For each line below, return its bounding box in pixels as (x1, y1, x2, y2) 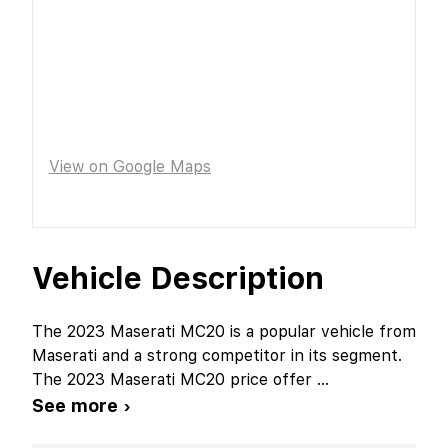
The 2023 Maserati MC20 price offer (32, 369, 317, 389)
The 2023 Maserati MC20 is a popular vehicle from (32, 321, 416, 341)
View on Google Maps (49, 156, 211, 176)
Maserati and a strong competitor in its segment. (32, 345, 402, 365)
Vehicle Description (32, 259, 324, 296)
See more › (32, 394, 131, 416)
